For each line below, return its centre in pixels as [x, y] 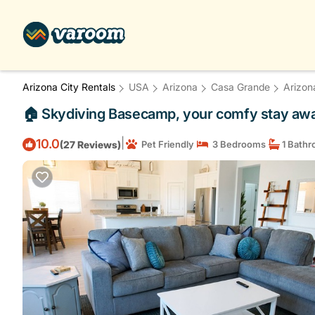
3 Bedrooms [237, 144]
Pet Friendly [166, 144]
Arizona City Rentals [70, 87]
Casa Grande [240, 87]
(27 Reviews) [90, 144]
